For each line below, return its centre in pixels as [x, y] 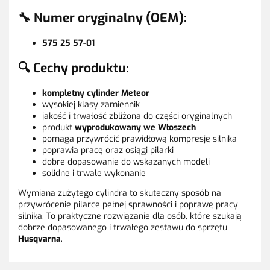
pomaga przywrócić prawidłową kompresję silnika [140, 139]
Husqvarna [39, 239]
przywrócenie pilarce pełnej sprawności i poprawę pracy [128, 205]
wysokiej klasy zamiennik [91, 105]
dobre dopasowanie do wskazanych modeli [126, 162]
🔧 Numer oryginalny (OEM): [102, 18]
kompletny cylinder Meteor [96, 93]
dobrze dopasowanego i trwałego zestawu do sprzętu [123, 228]
